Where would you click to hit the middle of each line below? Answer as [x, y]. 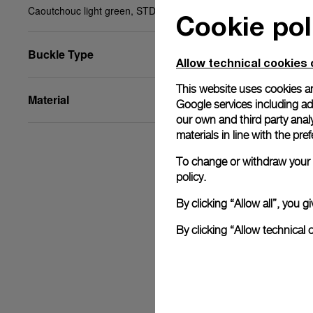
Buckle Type [61, 54]
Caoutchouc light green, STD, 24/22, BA [116, 10]
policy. [191, 177]
